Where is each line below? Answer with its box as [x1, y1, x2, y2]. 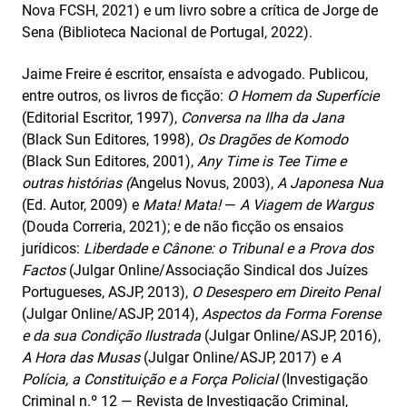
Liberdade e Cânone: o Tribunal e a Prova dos [84, 240, 373, 257]
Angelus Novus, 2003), [130, 174, 277, 192]
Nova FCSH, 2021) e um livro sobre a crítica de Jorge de [22, 2, 378, 19]
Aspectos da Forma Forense [202, 305, 381, 323]
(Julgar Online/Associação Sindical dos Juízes [69, 262, 368, 279]
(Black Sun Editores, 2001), [22, 153, 197, 170]
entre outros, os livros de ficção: [22, 87, 223, 104]
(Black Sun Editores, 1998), [22, 131, 197, 148]
